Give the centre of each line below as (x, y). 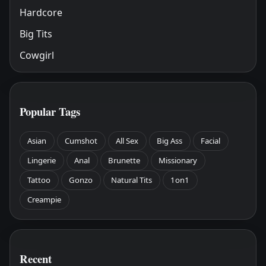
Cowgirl (37, 56)
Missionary (178, 160)
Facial (211, 140)
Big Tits (36, 34)
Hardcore (41, 13)
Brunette (124, 160)
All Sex (127, 140)
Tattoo (39, 180)
